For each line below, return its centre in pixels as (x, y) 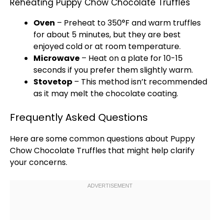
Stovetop (53, 82)
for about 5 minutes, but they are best (107, 35)
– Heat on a (104, 58)
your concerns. (39, 162)
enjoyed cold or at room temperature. (107, 46)
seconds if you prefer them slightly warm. (113, 70)
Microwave (56, 58)
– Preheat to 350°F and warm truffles (128, 23)
